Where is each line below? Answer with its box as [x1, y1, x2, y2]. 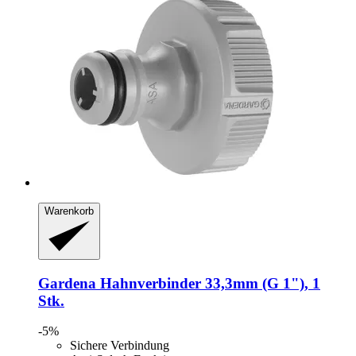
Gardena [38, 274, 96, 292]
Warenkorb [44, 204, 94, 217]
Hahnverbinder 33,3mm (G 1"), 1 [96, 274, 320, 292]
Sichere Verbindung [70, 339, 169, 353]
